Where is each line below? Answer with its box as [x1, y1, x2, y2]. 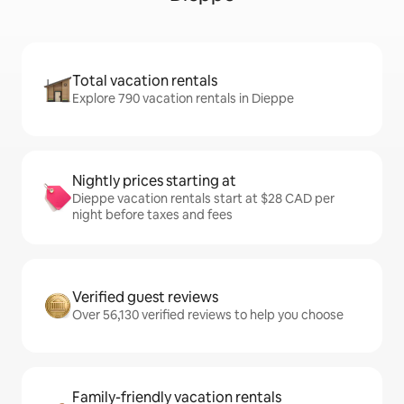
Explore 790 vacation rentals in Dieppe [72, 90, 294, 107]
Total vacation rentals [72, 71, 217, 91]
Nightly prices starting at [72, 171, 236, 191]
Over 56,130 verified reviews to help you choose [72, 307, 344, 324]
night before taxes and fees [72, 207, 233, 224]
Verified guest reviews [72, 288, 218, 308]
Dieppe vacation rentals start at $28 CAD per [72, 190, 335, 207]
